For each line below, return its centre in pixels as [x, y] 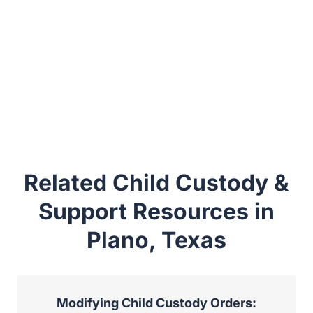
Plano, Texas [156, 240]
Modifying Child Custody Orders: [156, 303]
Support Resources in [156, 212]
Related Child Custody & [156, 183]
